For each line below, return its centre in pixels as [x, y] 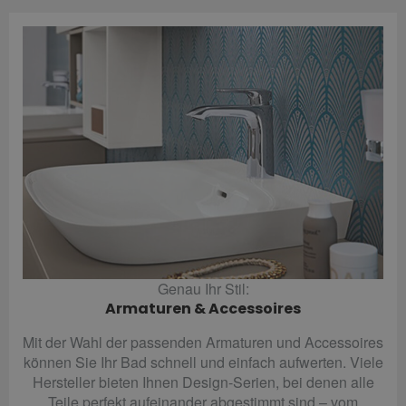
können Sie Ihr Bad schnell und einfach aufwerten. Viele [203, 362]
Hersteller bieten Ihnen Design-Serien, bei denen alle [203, 382]
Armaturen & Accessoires [203, 308]
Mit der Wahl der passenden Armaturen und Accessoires [203, 342]
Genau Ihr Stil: [203, 288]
